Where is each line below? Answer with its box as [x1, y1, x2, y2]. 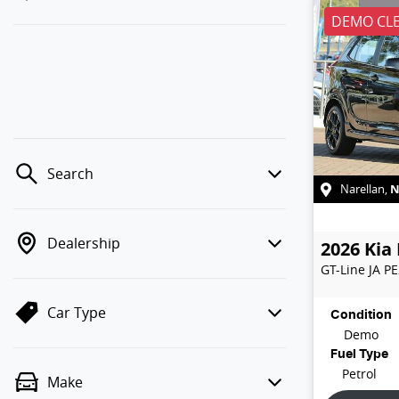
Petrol [342, 364, 377, 382]
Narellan [340, 181, 385, 197]
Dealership [47, 233, 120, 253]
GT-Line [321, 260, 365, 278]
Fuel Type [330, 347, 388, 361]
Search [47, 164, 94, 183]
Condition [330, 308, 392, 322]
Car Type [47, 303, 106, 322]
